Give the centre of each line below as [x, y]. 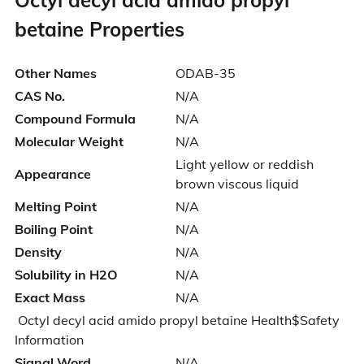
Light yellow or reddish [245, 164]
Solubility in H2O [66, 275]
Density [38, 252]
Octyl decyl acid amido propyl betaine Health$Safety [177, 320]
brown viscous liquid [237, 184]
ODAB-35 [206, 73]
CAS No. [40, 96]
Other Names [56, 73]
